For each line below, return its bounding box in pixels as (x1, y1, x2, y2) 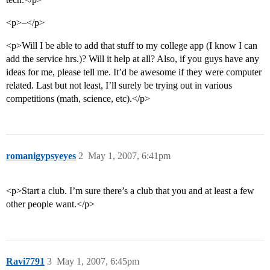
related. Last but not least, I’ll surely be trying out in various (6, 80, 232, 91)
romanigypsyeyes (6, 151, 76, 162)
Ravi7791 (6, 256, 45, 267)
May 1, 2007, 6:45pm (57, 256, 139, 267)
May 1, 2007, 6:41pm (88, 151, 171, 162)
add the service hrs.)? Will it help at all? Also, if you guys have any (6, 54, 259, 64)
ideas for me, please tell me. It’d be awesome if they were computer (6, 67, 262, 78)
